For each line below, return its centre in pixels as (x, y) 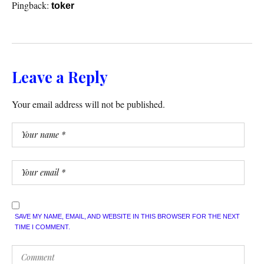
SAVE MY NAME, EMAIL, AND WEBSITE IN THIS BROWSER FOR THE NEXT (127, 216)
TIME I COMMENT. (42, 227)
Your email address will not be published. (88, 104)
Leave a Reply (60, 77)
